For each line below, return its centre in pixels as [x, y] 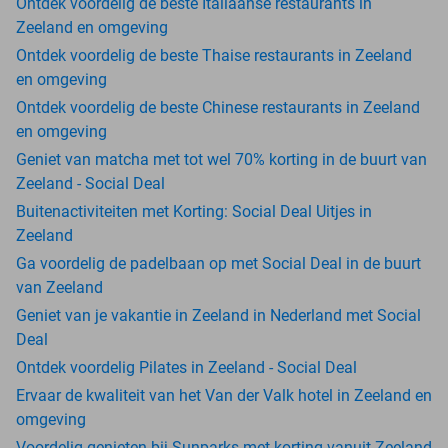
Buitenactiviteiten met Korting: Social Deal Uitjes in [194, 211]
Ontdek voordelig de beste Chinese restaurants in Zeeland [218, 107]
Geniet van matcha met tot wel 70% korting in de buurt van [221, 159]
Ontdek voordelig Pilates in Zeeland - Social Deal [186, 367]
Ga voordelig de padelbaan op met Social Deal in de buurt [218, 263]
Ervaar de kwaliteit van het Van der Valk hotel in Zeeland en [224, 395]
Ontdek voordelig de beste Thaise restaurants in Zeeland [214, 55]
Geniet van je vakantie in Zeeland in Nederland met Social [218, 315]
